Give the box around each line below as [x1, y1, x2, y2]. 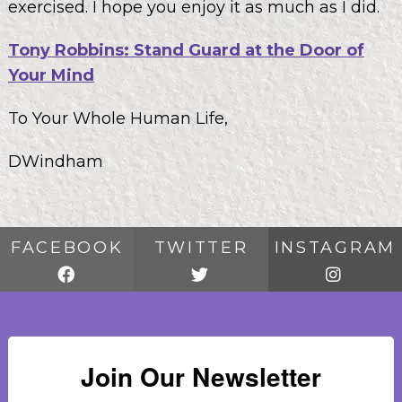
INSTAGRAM [274, 237, 396, 258]
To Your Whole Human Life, [7, 108, 228, 128]
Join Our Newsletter [81, 357, 321, 395]
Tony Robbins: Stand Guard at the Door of [7, 39, 364, 60]
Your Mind [7, 65, 94, 85]
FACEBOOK [10, 237, 124, 258]
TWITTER [153, 237, 249, 258]
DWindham [7, 151, 103, 171]
